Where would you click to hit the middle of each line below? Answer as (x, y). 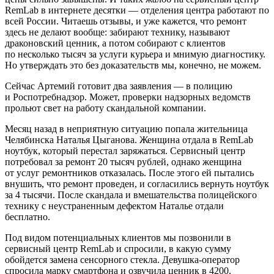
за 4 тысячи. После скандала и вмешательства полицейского (131, 194)
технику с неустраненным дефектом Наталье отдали (114, 206)
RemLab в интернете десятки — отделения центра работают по (137, 10)
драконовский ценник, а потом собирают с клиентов (115, 43)
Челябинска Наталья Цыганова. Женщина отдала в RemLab (129, 139)
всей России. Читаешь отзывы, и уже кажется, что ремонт (126, 21)
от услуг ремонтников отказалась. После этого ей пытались (129, 172)
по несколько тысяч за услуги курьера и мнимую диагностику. (135, 54)
